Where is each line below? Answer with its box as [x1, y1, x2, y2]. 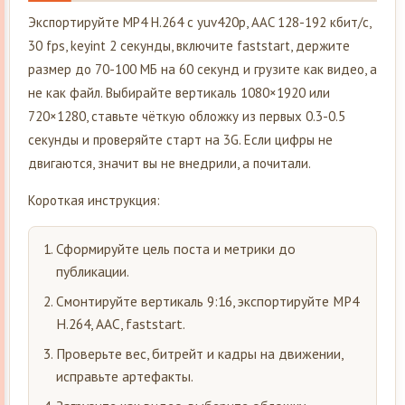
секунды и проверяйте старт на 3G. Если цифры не [28, 130, 333, 148]
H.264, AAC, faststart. [56, 314, 185, 333]
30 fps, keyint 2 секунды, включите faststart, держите [28, 36, 350, 54]
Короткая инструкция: [28, 191, 160, 209]
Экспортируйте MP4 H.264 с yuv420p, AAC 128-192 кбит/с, [28, 13, 371, 31]
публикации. [56, 261, 129, 280]
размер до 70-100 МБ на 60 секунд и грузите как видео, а [28, 60, 377, 78]
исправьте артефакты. [56, 366, 193, 385]
